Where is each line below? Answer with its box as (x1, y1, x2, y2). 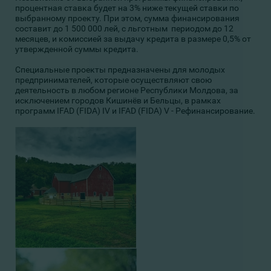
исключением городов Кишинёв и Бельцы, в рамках (15, 96, 221, 105)
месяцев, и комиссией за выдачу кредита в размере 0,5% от (15, 34, 251, 44)
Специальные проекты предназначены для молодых (15, 65, 225, 74)
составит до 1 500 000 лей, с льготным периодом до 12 (15, 24, 233, 33)
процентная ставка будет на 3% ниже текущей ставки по (15, 3, 239, 13)
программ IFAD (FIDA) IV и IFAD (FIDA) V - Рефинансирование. (15, 106, 255, 116)
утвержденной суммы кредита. (15, 44, 139, 54)
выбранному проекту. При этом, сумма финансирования (15, 13, 240, 23)
